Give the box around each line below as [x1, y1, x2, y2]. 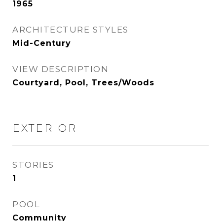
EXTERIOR [12, 122, 77, 134]
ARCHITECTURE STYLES [12, 25, 129, 35]
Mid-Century [12, 38, 71, 48]
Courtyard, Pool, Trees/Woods [12, 78, 154, 87]
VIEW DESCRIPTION [12, 64, 109, 74]
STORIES [12, 160, 54, 170]
